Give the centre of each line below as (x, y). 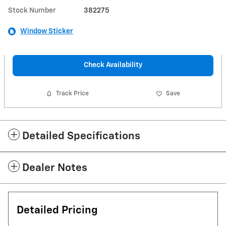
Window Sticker (47, 31)
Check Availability (113, 65)
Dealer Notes (55, 168)
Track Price (73, 94)
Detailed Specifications (81, 136)
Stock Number (32, 11)
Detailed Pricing (57, 210)
